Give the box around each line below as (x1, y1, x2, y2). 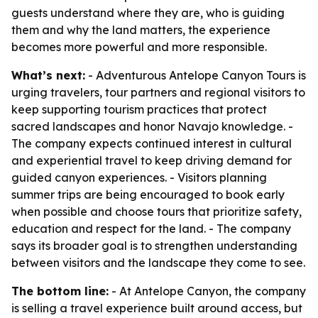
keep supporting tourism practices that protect (11, 102, 267, 116)
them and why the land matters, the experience (11, 23, 270, 37)
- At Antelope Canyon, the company (109, 284, 306, 298)
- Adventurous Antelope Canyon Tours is (85, 68, 306, 82)
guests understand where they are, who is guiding (11, 6, 285, 20)
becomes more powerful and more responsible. (11, 40, 267, 54)
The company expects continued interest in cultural (11, 136, 292, 150)
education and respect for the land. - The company (11, 221, 291, 236)
